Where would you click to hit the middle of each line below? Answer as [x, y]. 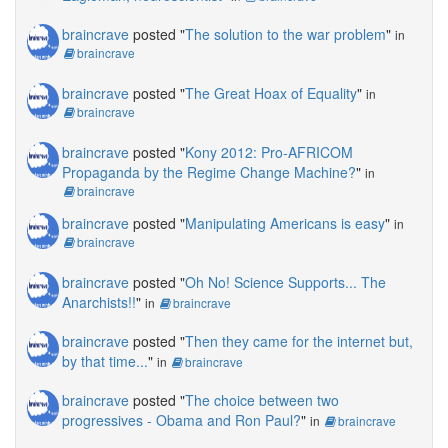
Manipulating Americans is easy [285, 222]
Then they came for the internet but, [299, 340]
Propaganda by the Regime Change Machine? [209, 171]
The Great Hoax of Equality [271, 92]
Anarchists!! [99, 301]
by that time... [105, 360]
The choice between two [262, 399]
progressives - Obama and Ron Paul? [181, 419]
